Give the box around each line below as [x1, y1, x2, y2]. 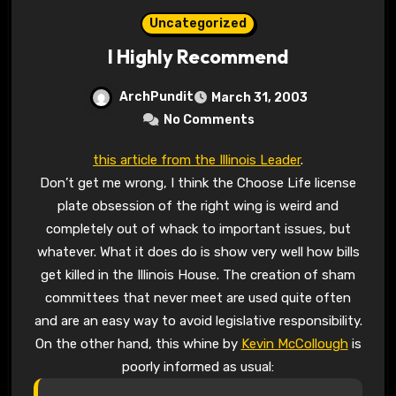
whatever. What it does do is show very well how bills [36, 243, 360, 260]
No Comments [163, 111, 255, 127]
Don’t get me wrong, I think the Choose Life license [40, 174, 356, 191]
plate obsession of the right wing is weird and [57, 197, 339, 214]
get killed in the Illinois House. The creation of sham [41, 266, 355, 283]
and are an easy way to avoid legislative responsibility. [34, 312, 362, 329]
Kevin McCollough [240, 335, 348, 352]
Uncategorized [149, 15, 247, 31]
